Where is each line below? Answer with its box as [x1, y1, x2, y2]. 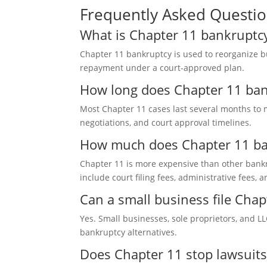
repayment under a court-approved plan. [80, 62, 245, 73]
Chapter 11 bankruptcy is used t [80, 48, 209, 60]
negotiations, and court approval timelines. [80, 117, 252, 128]
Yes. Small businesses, [80, 213, 172, 224]
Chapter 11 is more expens [80, 158, 188, 169]
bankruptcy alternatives [80, 226, 175, 238]
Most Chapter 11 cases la [80, 103, 181, 114]
